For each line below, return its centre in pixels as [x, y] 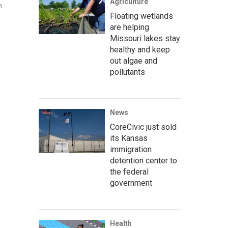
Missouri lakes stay [145, 38]
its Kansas [129, 138]
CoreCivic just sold [143, 127]
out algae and [134, 61]
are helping [130, 27]
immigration [131, 149]
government [131, 183]
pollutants [127, 72]
